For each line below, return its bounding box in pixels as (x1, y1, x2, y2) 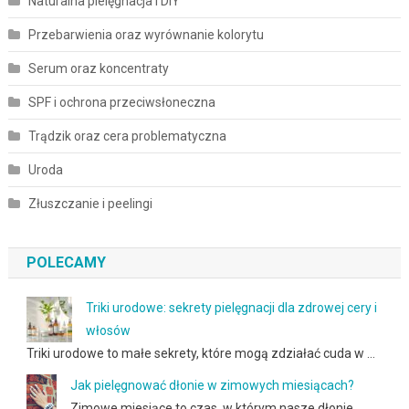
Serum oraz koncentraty (27, 60, 169, 76)
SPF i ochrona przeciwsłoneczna (27, 94, 215, 110)
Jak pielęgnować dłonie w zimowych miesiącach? (69, 377, 354, 393)
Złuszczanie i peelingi (27, 195, 152, 211)
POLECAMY (26, 253, 106, 271)
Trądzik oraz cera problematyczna (27, 128, 226, 143)
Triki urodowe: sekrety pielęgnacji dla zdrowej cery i (85, 299, 377, 315)
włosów (85, 322, 131, 338)
